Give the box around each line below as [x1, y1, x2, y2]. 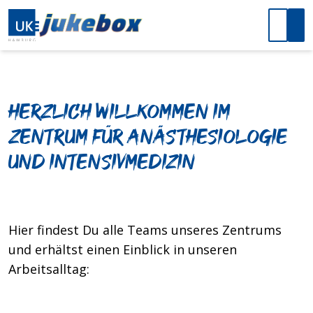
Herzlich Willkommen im [8, 99, 231, 125]
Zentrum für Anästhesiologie [8, 124, 288, 150]
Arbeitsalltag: [8, 261, 89, 277]
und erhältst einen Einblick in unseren [8, 241, 237, 258]
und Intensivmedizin [8, 150, 196, 175]
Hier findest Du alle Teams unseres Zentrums [8, 221, 282, 238]
